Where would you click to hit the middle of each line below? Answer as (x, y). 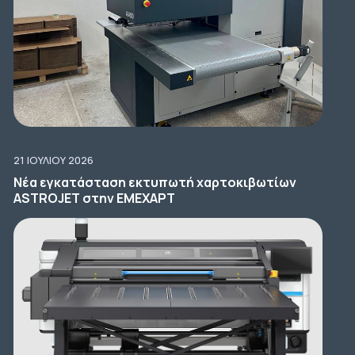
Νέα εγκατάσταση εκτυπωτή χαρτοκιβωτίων (155, 183)
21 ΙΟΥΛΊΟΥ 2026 (53, 160)
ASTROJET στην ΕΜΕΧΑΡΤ (94, 198)
